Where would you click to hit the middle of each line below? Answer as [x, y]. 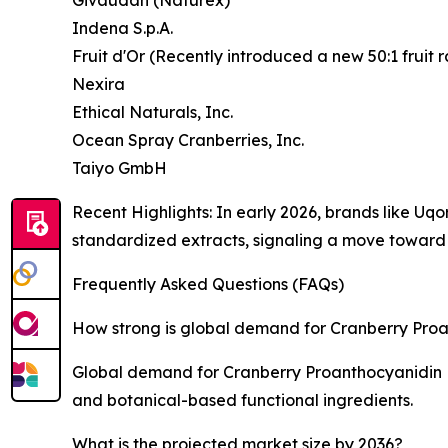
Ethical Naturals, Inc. [152, 111]
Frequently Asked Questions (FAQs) [208, 283]
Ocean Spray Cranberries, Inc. [188, 139]
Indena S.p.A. [122, 27]
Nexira [98, 83]
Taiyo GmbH [119, 167]
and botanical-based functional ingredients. [242, 399]
